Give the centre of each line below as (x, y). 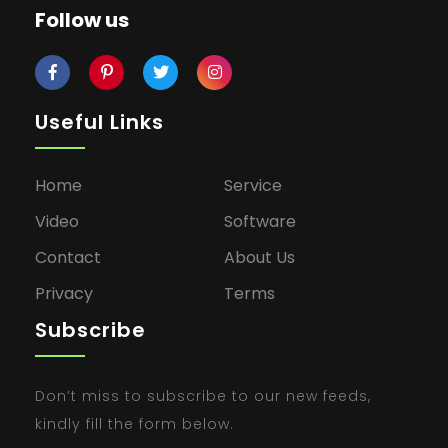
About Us (259, 257)
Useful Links (99, 121)
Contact (68, 257)
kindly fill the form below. (134, 423)
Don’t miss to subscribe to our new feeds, (203, 395)
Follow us (82, 19)
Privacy (64, 293)
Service (253, 185)
